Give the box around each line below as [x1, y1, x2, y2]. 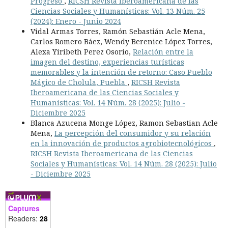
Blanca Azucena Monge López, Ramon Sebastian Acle [31, 118, 218, 128]
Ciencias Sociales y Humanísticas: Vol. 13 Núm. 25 [31, 6, 205, 16]
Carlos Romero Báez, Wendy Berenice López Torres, [31, 37, 212, 47]
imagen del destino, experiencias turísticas [31, 57, 184, 67]
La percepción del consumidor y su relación [54, 128, 211, 138]
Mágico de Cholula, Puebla [31, 77, 127, 88]
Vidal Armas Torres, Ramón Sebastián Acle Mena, [31, 26, 205, 37]
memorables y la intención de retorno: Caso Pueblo [31, 67, 212, 77]
